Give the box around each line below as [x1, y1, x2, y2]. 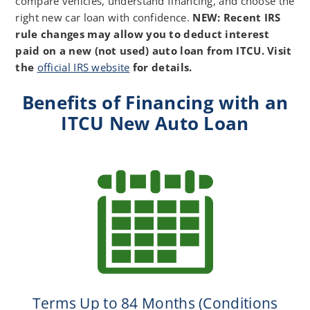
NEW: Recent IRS [192, 10, 281, 24]
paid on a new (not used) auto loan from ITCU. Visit [15, 44, 292, 57]
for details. [129, 60, 192, 74]
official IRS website [37, 60, 130, 74]
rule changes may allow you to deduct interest [15, 27, 269, 41]
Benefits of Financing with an [21, 91, 289, 114]
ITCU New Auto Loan [61, 111, 249, 135]
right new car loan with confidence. [15, 10, 193, 24]
